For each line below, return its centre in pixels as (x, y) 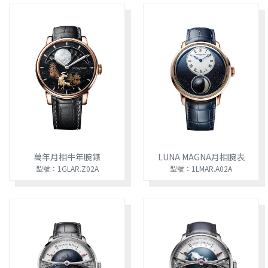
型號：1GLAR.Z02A (67, 168)
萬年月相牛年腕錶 (67, 156)
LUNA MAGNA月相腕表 (201, 156)
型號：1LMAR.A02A (201, 168)
